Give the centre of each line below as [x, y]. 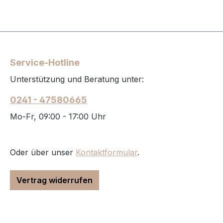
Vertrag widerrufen [55, 180]
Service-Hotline [45, 63]
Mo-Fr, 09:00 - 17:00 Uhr [58, 117]
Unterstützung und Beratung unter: [77, 79]
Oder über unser [43, 153]
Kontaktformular [107, 153]
